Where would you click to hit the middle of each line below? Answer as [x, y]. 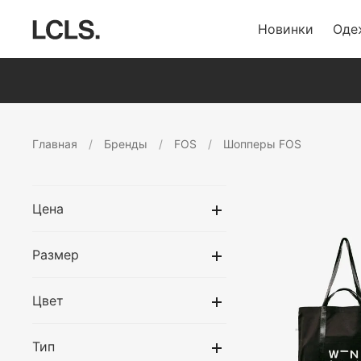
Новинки [285, 29]
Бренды [126, 144]
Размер [56, 255]
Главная [55, 144]
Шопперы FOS [262, 144]
